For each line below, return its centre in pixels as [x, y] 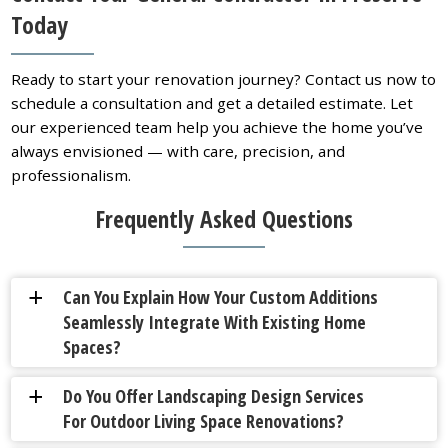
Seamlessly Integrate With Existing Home [215, 322]
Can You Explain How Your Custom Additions [221, 297]
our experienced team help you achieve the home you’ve [217, 126]
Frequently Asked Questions [224, 218]
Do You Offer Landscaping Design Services [214, 396]
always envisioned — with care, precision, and [178, 150]
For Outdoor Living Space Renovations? [204, 421]
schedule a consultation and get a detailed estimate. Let [212, 102]
